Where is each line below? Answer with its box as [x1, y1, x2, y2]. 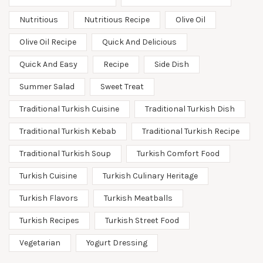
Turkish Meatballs [104, 193, 173, 203]
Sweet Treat [100, 81, 144, 92]
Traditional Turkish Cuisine [19, 103, 119, 114]
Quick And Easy [19, 59, 77, 69]
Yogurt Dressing [86, 237, 147, 248]
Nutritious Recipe [84, 14, 150, 25]
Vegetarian [19, 237, 60, 248]
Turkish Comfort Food [137, 148, 220, 159]
